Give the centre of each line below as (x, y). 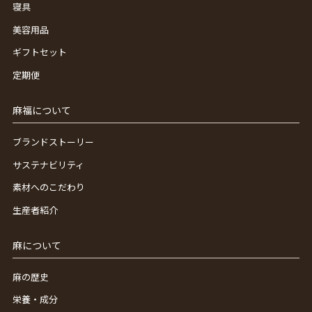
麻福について (41, 110)
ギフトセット (39, 52)
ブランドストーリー (53, 141)
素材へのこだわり (48, 187)
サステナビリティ (48, 164)
